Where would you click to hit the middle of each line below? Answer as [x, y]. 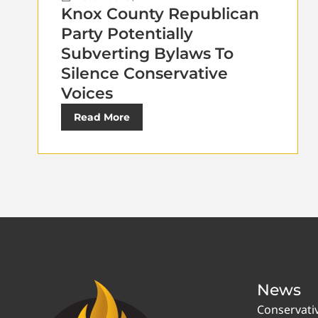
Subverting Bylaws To [147, 53]
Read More [102, 117]
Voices [87, 93]
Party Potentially [127, 33]
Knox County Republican [160, 13]
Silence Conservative [144, 73]
